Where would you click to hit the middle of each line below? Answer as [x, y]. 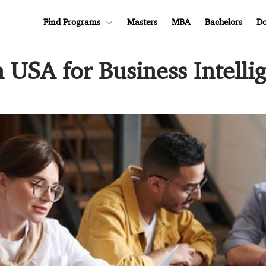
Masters [142, 22]
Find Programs [72, 22]
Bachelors [224, 22]
